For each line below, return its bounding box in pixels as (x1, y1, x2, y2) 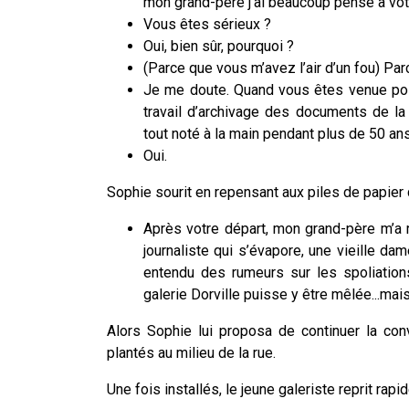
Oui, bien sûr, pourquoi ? (143, 37, 298, 55)
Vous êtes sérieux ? (143, 15, 275, 33)
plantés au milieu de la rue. (107, 343, 276, 362)
